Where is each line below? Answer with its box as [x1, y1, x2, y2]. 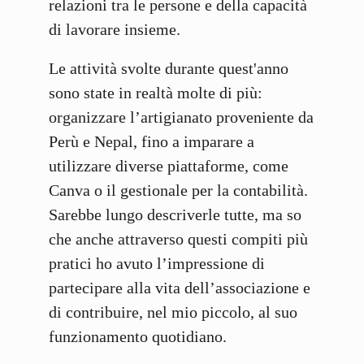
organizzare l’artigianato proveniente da [49, 108, 314, 127]
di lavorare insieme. [49, 20, 180, 39]
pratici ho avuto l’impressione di [49, 254, 265, 273]
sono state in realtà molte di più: [49, 84, 262, 102]
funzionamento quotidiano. [49, 327, 227, 346]
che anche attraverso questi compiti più [49, 230, 308, 249]
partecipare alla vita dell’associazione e [49, 279, 310, 297]
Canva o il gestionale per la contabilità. [49, 181, 308, 200]
